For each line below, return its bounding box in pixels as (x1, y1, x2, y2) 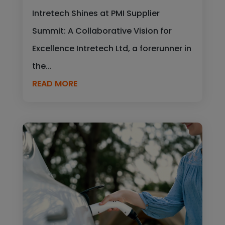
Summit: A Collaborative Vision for (32, 25, 172, 37)
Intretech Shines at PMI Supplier (32, 7, 160, 19)
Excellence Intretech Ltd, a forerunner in (32, 42, 191, 54)
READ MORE (32, 77, 77, 89)
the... (32, 60, 52, 72)
